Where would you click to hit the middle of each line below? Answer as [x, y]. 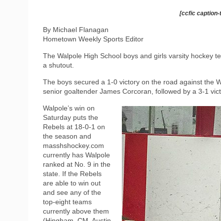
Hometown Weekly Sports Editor [93, 39]
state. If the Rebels [72, 173]
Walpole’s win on [69, 108]
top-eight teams [67, 202]
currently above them [76, 211]
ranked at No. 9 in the [77, 164]
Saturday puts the [71, 117]
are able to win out [72, 183]
